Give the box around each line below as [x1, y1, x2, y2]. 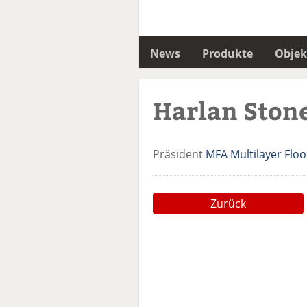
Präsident [153, 147, 206, 162]
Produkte [202, 46, 253, 62]
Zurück [210, 196, 246, 212]
